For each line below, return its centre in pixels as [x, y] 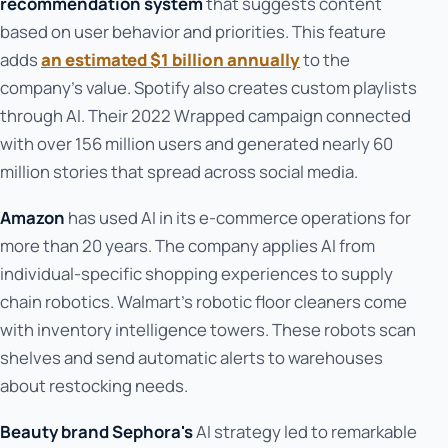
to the [325, 60]
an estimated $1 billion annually [170, 60]
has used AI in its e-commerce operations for [238, 218]
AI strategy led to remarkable [305, 432]
